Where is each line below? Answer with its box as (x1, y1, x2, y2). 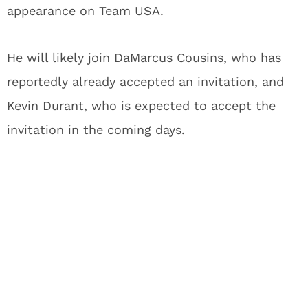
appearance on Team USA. (7, 3, 164, 18)
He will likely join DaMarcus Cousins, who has (7, 50, 281, 65)
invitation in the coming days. (7, 122, 185, 137)
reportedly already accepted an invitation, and (7, 74, 284, 89)
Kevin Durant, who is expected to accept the (7, 98, 276, 113)
